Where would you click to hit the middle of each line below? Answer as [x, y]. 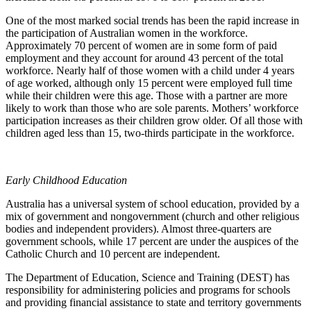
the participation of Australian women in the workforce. [127, 33]
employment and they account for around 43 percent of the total [144, 58]
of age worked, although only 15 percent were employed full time [149, 83]
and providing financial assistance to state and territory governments [153, 302]
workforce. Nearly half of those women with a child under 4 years [150, 70]
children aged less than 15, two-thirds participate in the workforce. [150, 133]
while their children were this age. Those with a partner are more [146, 95]
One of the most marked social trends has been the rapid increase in [152, 20]
